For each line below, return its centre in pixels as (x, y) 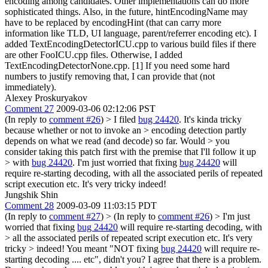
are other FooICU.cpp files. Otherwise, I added (94, 54)
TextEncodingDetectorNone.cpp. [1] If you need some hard (117, 65)
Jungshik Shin (31, 194)
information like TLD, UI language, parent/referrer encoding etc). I (131, 33)
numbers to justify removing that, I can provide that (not (110, 76)
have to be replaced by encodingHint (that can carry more (113, 22)
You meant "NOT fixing (113, 248)
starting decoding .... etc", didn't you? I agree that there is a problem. (133, 259)
